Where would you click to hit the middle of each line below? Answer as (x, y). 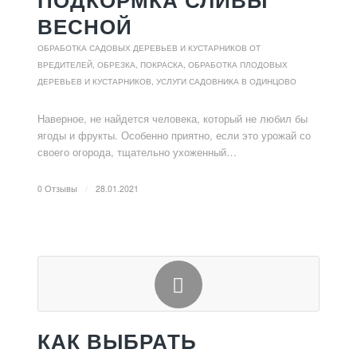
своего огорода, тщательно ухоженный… (137, 152)
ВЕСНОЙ (84, 26)
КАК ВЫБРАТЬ (117, 341)
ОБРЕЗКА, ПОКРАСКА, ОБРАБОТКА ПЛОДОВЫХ (192, 65)
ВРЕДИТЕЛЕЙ (65, 65)
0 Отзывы (57, 188)
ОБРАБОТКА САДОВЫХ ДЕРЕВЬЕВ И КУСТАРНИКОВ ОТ (149, 48)
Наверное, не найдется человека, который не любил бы (172, 118)
